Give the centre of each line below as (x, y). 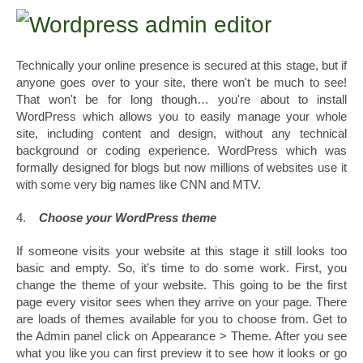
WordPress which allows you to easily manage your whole (181, 117)
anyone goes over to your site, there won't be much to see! (181, 83)
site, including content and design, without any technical (181, 134)
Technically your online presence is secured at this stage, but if (181, 66)
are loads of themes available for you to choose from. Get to (181, 319)
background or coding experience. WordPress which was (181, 151)
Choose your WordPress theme (128, 218)
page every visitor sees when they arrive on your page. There (181, 302)
